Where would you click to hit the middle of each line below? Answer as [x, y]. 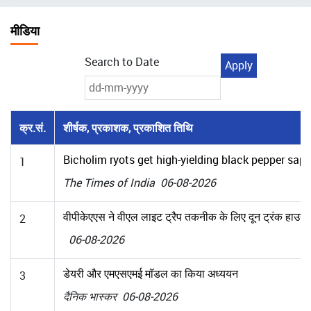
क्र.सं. [33, 127]
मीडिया [25, 30]
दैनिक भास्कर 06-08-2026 [120, 296]
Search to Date [122, 61]
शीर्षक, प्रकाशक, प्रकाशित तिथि [128, 127]
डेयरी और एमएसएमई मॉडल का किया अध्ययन [151, 273]
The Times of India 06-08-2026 [140, 182]
